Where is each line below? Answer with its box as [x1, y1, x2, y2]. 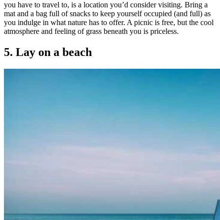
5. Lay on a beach [4, 46, 92, 59]
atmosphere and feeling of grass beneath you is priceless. [4, 27, 179, 36]
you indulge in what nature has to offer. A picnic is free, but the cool [4, 18, 214, 27]
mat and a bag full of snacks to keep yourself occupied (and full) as [4, 9, 211, 18]
